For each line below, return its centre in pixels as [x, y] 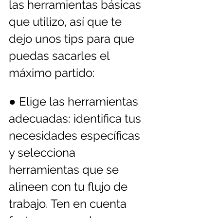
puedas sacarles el [61, 55]
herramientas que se [65, 169]
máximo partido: [52, 73]
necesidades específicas [76, 135]
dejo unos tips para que [73, 38]
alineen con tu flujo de [70, 186]
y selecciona [44, 152]
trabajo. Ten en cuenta [69, 203]
